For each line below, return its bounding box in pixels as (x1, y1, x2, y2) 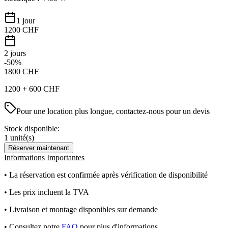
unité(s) (8, 133, 34, 142)
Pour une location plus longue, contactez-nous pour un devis (16, 106, 210, 116)
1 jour (16, 16, 35, 25)
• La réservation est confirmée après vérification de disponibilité (4, 170, 208, 179)
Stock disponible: (4, 124, 60, 133)
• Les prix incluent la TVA (4, 187, 89, 196)
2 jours (4, 48, 26, 58)
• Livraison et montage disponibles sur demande (4, 205, 158, 214)
